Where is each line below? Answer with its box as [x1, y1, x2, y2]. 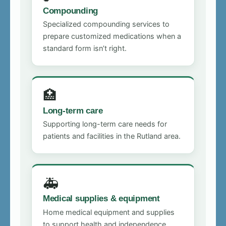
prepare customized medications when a [43, 32, 181, 41]
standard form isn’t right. [43, 44, 127, 53]
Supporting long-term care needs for [43, 120, 167, 129]
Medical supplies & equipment [43, 193, 160, 204]
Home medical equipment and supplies [43, 207, 175, 217]
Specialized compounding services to [43, 20, 169, 29]
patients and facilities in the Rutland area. [43, 132, 181, 141]
